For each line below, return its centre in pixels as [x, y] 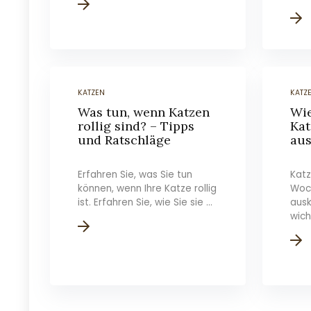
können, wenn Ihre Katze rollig [148, 188]
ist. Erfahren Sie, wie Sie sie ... [145, 202]
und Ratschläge [125, 140]
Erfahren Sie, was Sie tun [135, 175]
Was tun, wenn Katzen [144, 112]
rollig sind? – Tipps [136, 126]
